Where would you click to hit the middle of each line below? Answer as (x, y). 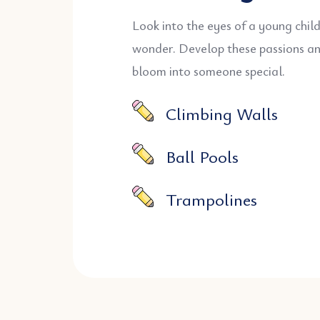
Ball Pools (202, 157)
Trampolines (212, 200)
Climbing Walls (222, 114)
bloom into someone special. (209, 71)
